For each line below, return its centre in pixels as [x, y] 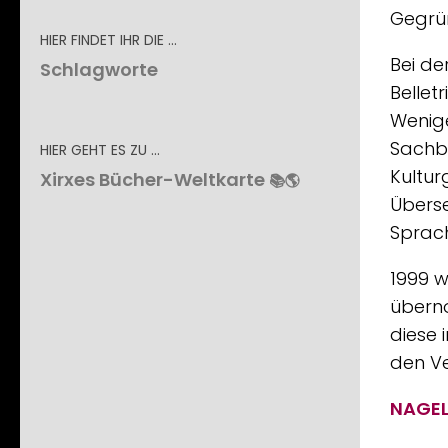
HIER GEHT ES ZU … [100, 150]
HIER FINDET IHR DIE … [108, 40]
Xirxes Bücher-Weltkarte [152, 180]
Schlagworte [99, 70]
